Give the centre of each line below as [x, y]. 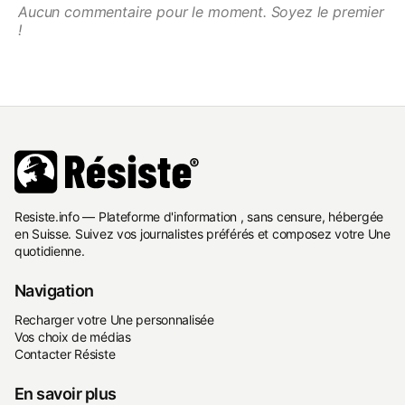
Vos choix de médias [73, 337]
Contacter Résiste [65, 354]
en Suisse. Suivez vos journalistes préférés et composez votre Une [202, 234]
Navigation [54, 291]
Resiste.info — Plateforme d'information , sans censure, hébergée [199, 217]
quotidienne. [50, 251]
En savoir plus [66, 394]
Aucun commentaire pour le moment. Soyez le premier [201, 12]
